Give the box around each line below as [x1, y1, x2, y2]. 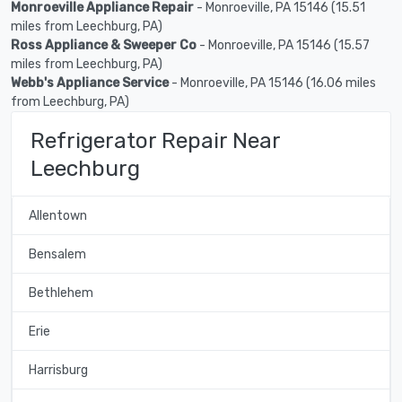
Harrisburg [28, 362, 88, 378]
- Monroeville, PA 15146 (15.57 [197, 37, 370, 53]
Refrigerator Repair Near [31, 127, 280, 153]
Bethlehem [28, 284, 93, 301]
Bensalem [28, 246, 86, 262]
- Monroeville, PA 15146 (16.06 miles [169, 74, 376, 91]
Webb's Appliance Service [11, 74, 169, 91]
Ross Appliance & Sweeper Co [11, 37, 197, 53]
